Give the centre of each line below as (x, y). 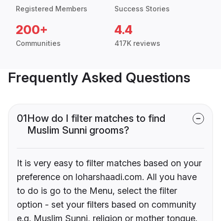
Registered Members (52, 9)
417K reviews (137, 43)
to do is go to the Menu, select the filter (97, 191)
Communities (38, 43)
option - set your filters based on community (107, 205)
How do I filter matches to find (96, 119)
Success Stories (142, 9)
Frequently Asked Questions (99, 78)
